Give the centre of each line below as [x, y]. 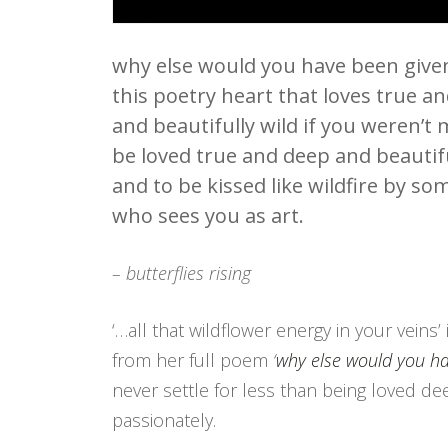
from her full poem [192, 359]
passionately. [164, 419]
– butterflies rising [181, 272]
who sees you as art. [208, 215]
